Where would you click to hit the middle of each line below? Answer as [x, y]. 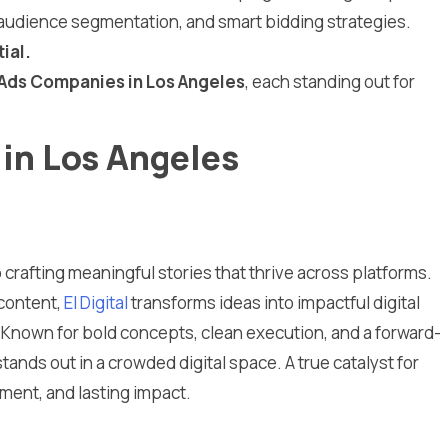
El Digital [97, 302]
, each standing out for [330, 81]
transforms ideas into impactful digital [275, 302]
